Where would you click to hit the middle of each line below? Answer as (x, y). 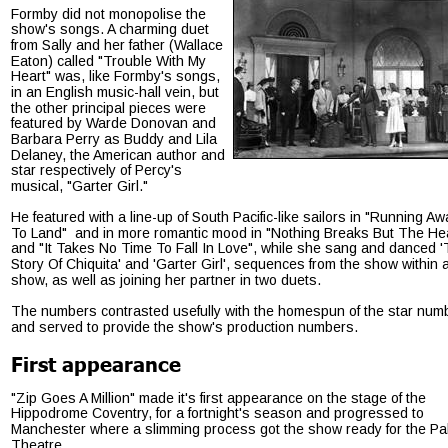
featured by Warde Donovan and (115, 123)
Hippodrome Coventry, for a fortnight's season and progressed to (219, 413)
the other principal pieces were (110, 107)
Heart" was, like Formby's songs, (117, 76)
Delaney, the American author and (120, 154)
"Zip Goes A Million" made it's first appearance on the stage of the (220, 397)
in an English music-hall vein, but (117, 92)
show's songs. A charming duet (112, 29)
